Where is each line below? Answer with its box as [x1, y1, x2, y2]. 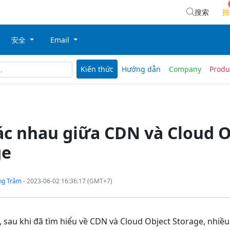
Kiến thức [81, 64, 113, 74]
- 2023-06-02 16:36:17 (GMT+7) [21, 177, 112, 186]
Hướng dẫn [122, 64, 161, 74]
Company [169, 64, 201, 74]
